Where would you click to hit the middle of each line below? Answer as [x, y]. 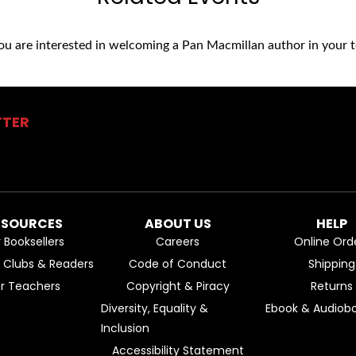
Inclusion [126, 329]
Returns [332, 286]
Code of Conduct [178, 264]
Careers [178, 242]
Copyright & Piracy [178, 286]
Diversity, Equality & [155, 309]
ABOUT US [178, 224]
